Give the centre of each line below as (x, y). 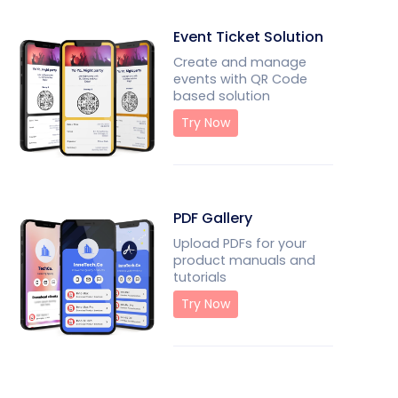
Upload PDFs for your (239, 243)
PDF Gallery (212, 218)
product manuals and (244, 260)
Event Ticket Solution (248, 37)
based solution (221, 96)
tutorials (199, 277)
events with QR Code (240, 79)
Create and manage (239, 62)
